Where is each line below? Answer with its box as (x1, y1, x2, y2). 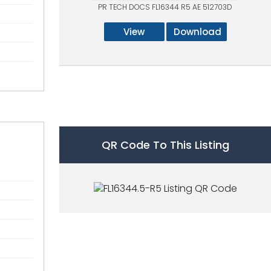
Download (173, 25, 221, 38)
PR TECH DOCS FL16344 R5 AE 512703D (98, 1, 232, 12)
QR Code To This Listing (101, 137, 229, 152)
